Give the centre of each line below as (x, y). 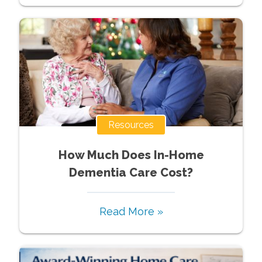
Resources (131, 125)
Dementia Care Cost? (131, 172)
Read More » (131, 211)
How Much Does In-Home (131, 155)
